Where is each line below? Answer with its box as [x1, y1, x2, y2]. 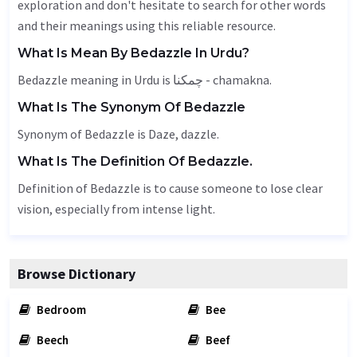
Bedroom [34, 302, 86, 317]
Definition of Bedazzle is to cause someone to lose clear [18, 180, 323, 196]
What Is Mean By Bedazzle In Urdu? [18, 45, 249, 61]
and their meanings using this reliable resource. [18, 18, 276, 33]
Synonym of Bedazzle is [18, 126, 148, 142]
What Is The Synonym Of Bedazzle [18, 100, 245, 115]
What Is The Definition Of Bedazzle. [18, 154, 253, 169]
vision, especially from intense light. [18, 201, 215, 217]
